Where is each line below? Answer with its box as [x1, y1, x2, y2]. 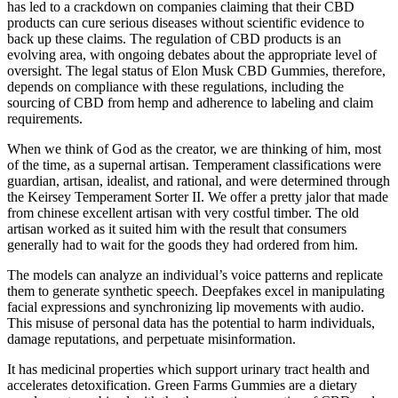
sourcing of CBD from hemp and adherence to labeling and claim [7, 94, 373, 110]
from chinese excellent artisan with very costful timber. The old [7, 204, 359, 220]
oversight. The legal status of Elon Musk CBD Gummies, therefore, [7, 62, 386, 78]
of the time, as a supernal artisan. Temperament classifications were [7, 156, 381, 172]
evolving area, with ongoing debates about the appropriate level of [7, 46, 377, 62]
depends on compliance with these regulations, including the [7, 78, 344, 94]
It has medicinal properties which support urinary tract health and [7, 361, 370, 377]
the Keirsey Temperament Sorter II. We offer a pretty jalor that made [7, 188, 388, 204]
